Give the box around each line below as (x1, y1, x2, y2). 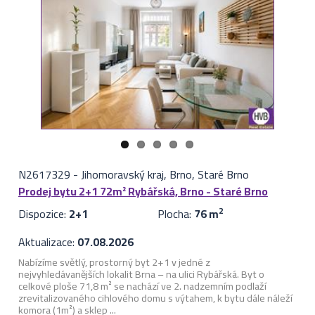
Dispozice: (18, 203, 69, 225)
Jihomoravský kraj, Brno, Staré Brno (80, 164, 249, 186)
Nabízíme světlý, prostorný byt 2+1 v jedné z (18, 252, 210, 272)
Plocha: (157, 203, 194, 225)
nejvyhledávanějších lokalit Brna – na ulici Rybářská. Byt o (18, 264, 264, 284)
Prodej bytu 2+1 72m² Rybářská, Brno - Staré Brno (18, 181, 268, 202)
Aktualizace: (18, 231, 77, 253)
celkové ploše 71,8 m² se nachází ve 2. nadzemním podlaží (18, 276, 266, 296)
